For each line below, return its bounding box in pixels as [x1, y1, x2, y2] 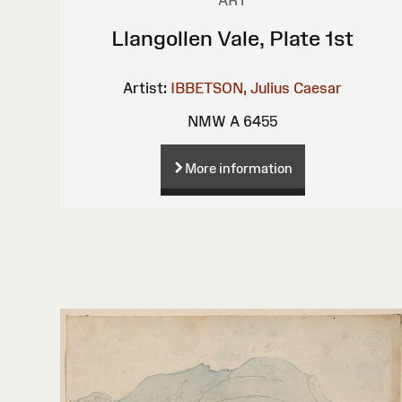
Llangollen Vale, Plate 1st [111, 25, 354, 50]
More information [184, 160, 293, 176]
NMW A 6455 [188, 112, 278, 129]
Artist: [123, 79, 168, 96]
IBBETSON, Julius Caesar [170, 79, 343, 96]
